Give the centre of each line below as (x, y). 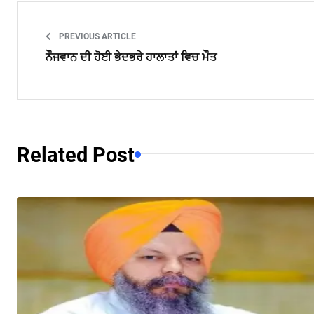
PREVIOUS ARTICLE (96, 36)
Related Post (76, 155)
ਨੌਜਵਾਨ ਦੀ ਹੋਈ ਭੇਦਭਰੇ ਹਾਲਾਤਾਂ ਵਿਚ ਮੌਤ (131, 57)
